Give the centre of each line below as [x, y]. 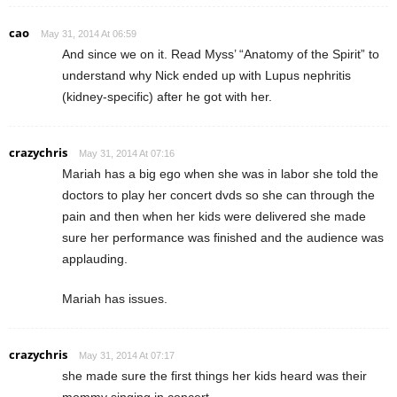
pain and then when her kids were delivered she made [214, 216]
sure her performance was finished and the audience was [223, 237]
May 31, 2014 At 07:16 [127, 153]
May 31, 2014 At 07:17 [127, 355]
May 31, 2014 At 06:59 [89, 33]
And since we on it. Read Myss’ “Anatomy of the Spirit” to [221, 54]
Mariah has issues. [115, 298]
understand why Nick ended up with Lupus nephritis [206, 75]
